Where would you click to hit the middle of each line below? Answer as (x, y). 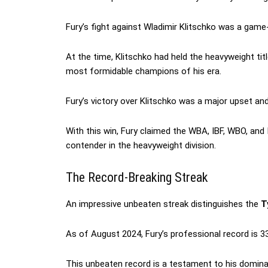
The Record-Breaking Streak (137, 178)
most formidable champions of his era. (144, 71)
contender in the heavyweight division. (141, 146)
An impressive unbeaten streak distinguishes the (162, 204)
